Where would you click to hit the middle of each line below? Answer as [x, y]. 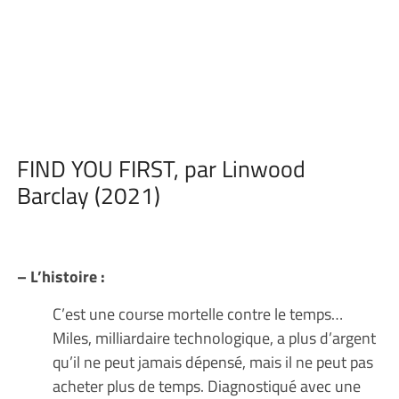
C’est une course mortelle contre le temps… [197, 313]
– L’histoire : [61, 276]
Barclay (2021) [88, 195]
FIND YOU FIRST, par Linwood [161, 168]
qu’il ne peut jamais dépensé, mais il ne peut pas [212, 361]
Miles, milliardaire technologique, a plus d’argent [214, 337]
